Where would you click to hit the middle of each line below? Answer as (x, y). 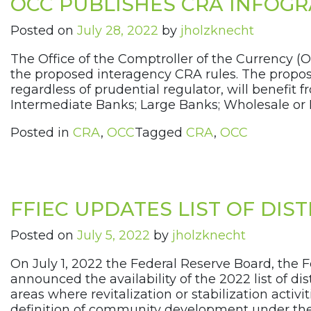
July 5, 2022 (114, 236)
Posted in (42, 133)
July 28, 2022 (118, 31)
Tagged (160, 133)
